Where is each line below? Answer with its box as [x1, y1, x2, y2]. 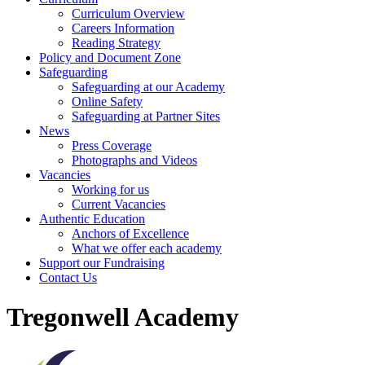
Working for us [72, 182, 149, 196]
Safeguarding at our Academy [72, 80, 225, 94]
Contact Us [39, 270, 97, 284]
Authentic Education [39, 212, 145, 226]
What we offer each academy [72, 241, 222, 255]
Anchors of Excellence [72, 226, 189, 240]
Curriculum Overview [72, 7, 185, 20]
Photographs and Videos [72, 153, 197, 167]
